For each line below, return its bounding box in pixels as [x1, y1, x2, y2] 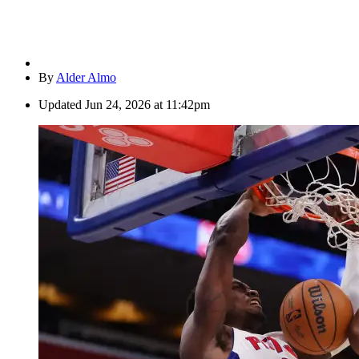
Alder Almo [56, 71, 116, 85]
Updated [38, 98, 82, 112]
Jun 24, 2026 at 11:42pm [85, 98, 210, 112]
